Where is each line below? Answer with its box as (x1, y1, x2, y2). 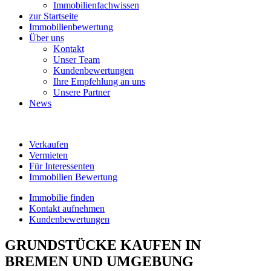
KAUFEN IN (117, 237, 201, 253)
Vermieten (29, 150, 68, 160)
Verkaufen (29, 139, 68, 149)
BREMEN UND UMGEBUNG (5, 253, 194, 269)
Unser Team (53, 54, 100, 65)
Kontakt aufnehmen (29, 203, 105, 214)
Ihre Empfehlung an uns (53, 76, 145, 87)
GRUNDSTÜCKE (5, 237, 117, 253)
